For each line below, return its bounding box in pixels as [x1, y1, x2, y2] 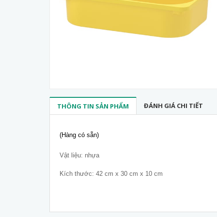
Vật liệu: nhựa [60, 152, 99, 159]
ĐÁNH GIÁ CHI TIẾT [144, 101, 203, 110]
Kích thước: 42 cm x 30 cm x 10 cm [60, 170, 163, 177]
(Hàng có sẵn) [60, 131, 99, 139]
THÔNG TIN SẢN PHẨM [57, 102, 129, 110]
